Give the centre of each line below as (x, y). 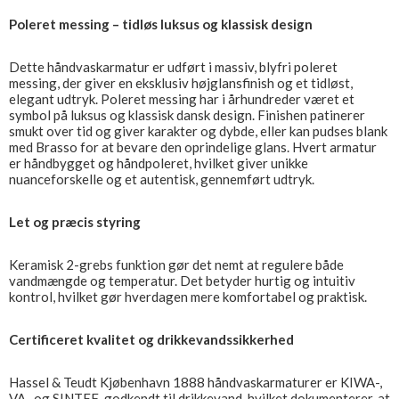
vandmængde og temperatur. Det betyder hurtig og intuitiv (182, 281)
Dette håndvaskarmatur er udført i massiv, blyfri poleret (173, 67)
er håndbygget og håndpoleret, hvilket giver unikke (159, 163)
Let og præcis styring (75, 222)
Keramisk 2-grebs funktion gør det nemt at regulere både (176, 265)
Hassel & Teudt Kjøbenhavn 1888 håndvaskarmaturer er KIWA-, (195, 382)
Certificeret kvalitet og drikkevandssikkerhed (151, 339)
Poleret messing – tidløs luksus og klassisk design (161, 24)
